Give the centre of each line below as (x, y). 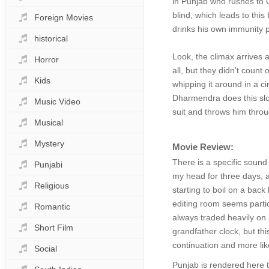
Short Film (54, 228)
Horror (47, 59)
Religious (52, 186)
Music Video (57, 101)
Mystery (49, 144)
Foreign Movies (64, 17)
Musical (49, 122)
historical (51, 38)
